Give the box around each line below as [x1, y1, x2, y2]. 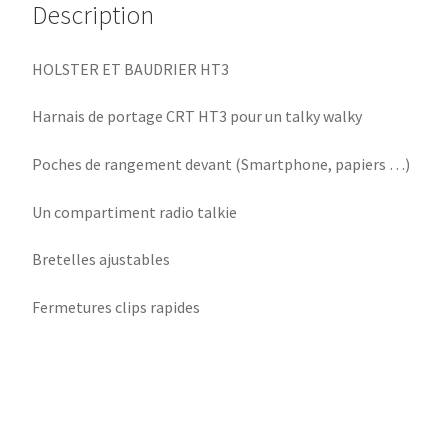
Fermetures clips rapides [32, 296, 201, 317]
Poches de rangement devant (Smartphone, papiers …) [32, 154, 411, 175]
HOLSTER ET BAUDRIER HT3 [32, 58, 230, 79]
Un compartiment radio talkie [32, 201, 238, 222]
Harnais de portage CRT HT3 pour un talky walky [32, 106, 363, 127]
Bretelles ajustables [32, 249, 171, 270]
